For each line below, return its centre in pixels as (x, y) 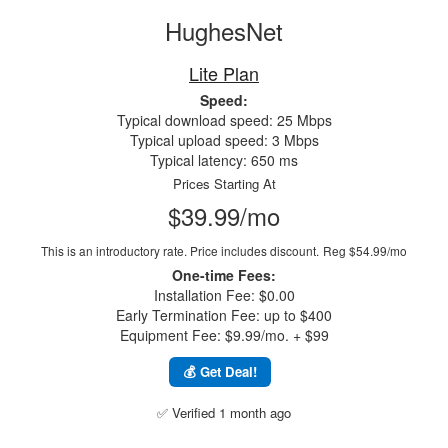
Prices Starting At (224, 183)
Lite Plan (224, 73)
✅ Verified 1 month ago (224, 412)
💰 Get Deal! (220, 371)
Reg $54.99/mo (365, 250)
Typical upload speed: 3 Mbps (224, 140)
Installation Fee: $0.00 (224, 295)
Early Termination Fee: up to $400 (224, 315)
